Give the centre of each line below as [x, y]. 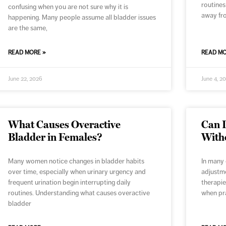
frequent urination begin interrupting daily [69, 182]
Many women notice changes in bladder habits [76, 161]
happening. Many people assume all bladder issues [82, 17]
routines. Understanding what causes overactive [79, 193]
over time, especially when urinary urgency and [77, 172]
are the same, [27, 28]
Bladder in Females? [55, 137]
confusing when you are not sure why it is [68, 7]
